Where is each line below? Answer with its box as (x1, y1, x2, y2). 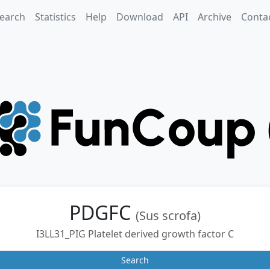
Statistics (34, 10, 76, 24)
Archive (197, 10, 231, 24)
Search (121, 254, 149, 266)
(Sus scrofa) (136, 207, 201, 224)
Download (116, 10, 163, 24)
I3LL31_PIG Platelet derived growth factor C (36, 227, 234, 240)
